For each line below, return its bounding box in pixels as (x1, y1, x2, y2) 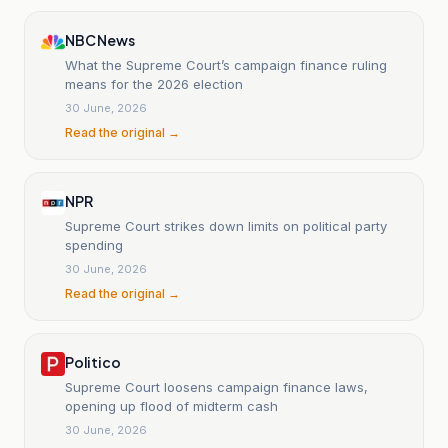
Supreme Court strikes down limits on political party (65, 217, 387, 234)
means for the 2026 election (65, 75, 243, 92)
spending (65, 236, 123, 253)
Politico (65, 352, 121, 371)
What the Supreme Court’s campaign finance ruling (65, 56, 387, 73)
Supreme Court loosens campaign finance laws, (65, 378, 368, 395)
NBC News (65, 30, 135, 49)
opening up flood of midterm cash (65, 397, 278, 414)
